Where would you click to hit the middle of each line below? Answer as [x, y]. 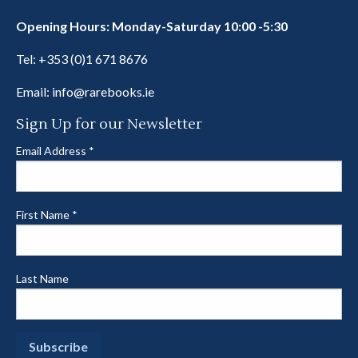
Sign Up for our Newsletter [109, 124]
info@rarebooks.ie [103, 91]
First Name [44, 214]
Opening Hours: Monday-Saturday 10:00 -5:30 [152, 26]
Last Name [42, 278]
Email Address [52, 150]
